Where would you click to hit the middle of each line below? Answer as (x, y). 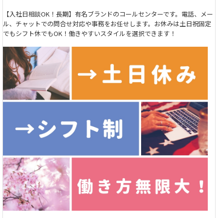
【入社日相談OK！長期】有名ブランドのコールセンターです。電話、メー (108, 14)
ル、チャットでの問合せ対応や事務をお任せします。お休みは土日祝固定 (107, 23)
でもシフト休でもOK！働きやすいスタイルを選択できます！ (90, 33)
